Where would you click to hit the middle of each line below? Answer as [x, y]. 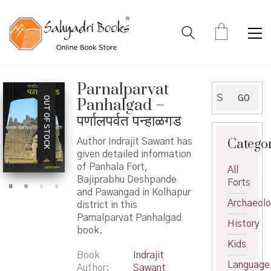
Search [230, 91]
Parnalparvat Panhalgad [129, 217]
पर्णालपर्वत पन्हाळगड [129, 121]
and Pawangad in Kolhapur [133, 192]
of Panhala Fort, [112, 167]
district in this [107, 205]
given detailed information [134, 154]
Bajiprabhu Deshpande [126, 179]
